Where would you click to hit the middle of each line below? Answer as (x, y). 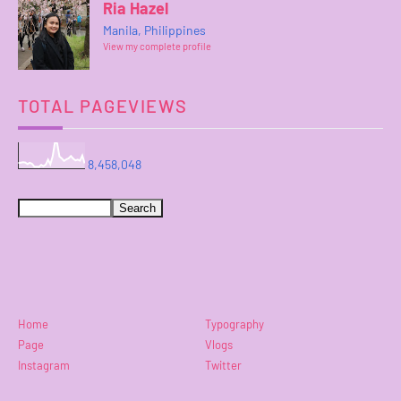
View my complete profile (157, 47)
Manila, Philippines (154, 30)
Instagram (44, 365)
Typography (235, 324)
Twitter (223, 365)
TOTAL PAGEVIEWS (103, 106)
